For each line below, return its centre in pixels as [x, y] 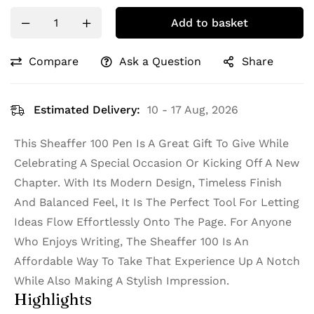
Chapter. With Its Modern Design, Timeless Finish [148, 183]
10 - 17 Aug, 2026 [193, 110]
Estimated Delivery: [87, 110]
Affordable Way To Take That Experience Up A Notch [157, 261]
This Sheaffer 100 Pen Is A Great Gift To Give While [151, 144]
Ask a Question [160, 62]
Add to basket [210, 23]
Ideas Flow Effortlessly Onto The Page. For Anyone [153, 222]
